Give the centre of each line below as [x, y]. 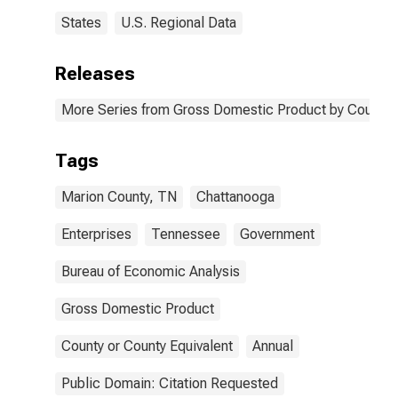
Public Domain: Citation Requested [170, 383]
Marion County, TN [119, 197]
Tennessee [186, 234]
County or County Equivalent [147, 346]
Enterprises [96, 234]
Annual [273, 346]
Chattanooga [235, 197]
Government [277, 234]
